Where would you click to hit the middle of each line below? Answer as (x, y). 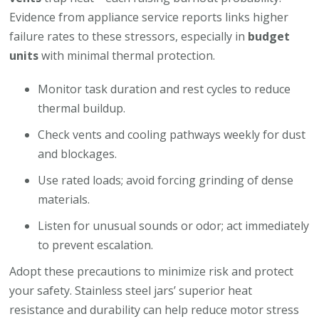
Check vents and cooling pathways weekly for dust (172, 135)
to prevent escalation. (96, 245)
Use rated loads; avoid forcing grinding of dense (166, 181)
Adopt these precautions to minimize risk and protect (152, 272)
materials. (64, 200)
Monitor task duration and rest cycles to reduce (164, 89)
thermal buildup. (82, 109)
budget (269, 37)
